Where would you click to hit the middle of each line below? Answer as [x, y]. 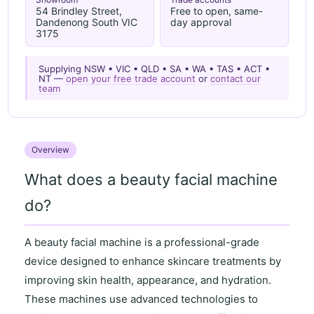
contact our [236, 78]
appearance [166, 280]
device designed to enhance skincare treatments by [153, 261]
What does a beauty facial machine [151, 180]
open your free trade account [131, 78]
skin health [104, 280]
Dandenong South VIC [86, 22]
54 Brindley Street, [78, 11]
